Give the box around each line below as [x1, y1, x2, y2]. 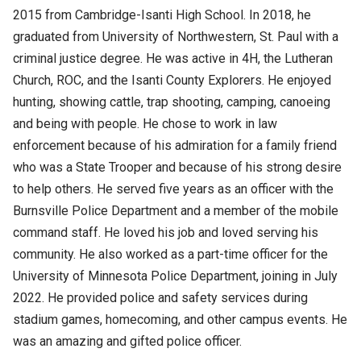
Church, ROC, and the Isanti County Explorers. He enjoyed [13, 72, 331, 88]
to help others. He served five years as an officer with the [13, 180, 334, 197]
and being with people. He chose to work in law [13, 115, 277, 131]
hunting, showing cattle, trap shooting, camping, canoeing [13, 93, 330, 110]
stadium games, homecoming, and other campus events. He [13, 311, 347, 327]
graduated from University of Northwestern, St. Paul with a [13, 28, 338, 44]
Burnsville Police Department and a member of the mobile [13, 202, 338, 218]
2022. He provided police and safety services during [13, 289, 308, 305]
